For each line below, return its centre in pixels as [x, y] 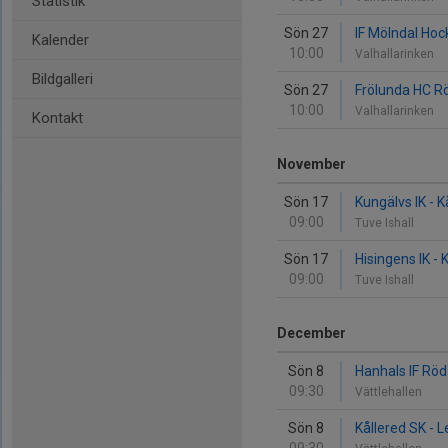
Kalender [60, 40]
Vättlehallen [390, 392]
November [311, 164]
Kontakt [57, 118]
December [311, 333]
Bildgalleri [62, 79]
